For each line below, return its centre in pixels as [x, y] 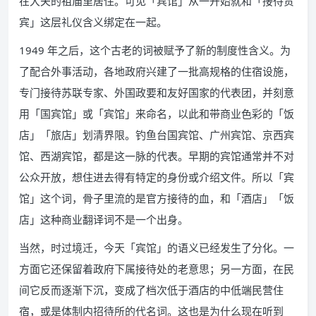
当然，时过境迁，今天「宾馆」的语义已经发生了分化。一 [157, 248]
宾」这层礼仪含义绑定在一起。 [93, 22]
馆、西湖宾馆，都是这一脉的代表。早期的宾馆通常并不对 [157, 156]
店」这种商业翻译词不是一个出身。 [104, 220]
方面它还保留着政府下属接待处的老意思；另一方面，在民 [157, 269]
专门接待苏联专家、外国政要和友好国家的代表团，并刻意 [157, 93]
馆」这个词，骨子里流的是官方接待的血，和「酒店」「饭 [157, 199]
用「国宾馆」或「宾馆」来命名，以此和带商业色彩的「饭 [157, 114]
